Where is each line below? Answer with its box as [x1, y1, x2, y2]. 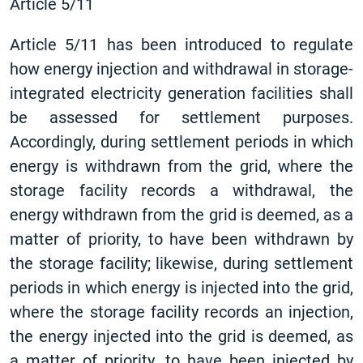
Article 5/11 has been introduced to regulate [10, 35, 353, 54]
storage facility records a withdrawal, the [10, 181, 353, 200]
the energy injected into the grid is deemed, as [10, 327, 353, 346]
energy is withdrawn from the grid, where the [10, 156, 353, 176]
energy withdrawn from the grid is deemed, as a [10, 205, 353, 224]
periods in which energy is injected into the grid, [10, 278, 353, 297]
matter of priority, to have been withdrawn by [10, 229, 353, 249]
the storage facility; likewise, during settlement [10, 254, 353, 273]
